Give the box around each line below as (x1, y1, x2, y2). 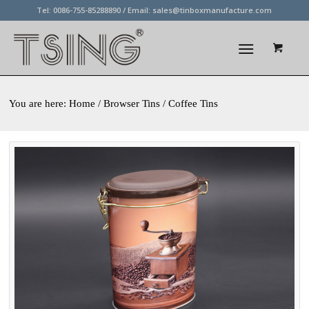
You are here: (9, 97, 70, 109)
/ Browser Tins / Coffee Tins (95, 97, 219, 109)
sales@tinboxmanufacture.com (152, 5, 272, 15)
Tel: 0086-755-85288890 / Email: (37, 5, 153, 15)
